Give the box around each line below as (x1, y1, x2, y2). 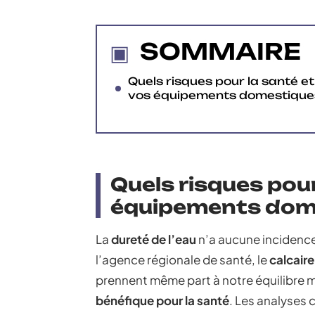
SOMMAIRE (140, 37, 301, 65)
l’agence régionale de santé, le (96, 252, 269, 267)
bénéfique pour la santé (96, 292, 229, 308)
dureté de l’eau (111, 231, 196, 247)
